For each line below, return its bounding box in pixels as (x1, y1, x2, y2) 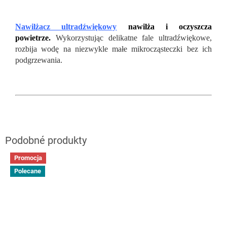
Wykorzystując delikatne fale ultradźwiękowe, (55, 33, 212, 43)
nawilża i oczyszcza (128, 22, 212, 31)
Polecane (14, 167, 41, 175)
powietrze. (15, 33, 51, 43)
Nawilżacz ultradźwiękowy (15, 22, 117, 31)
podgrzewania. (15, 56, 62, 65)
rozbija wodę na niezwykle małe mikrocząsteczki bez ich (15, 45, 212, 54)
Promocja (14, 154, 42, 162)
